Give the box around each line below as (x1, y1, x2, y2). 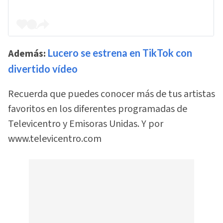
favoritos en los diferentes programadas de (8, 102, 187, 116)
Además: (8, 47, 48, 61)
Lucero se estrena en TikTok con (48, 47, 192, 59)
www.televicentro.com (8, 131, 102, 146)
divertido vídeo (8, 63, 78, 75)
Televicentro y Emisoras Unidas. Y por (8, 116, 163, 131)
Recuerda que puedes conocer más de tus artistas (8, 87, 215, 101)
